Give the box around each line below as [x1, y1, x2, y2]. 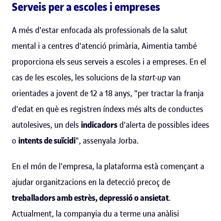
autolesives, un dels [12, 119, 81, 130]
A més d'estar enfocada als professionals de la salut [12, 24, 187, 36]
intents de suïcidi [18, 135, 75, 146]
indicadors [81, 119, 117, 130]
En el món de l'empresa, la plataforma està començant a [12, 160, 204, 172]
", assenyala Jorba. [75, 135, 139, 146]
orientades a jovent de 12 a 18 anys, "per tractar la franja [12, 87, 204, 99]
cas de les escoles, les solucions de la [12, 72, 139, 83]
